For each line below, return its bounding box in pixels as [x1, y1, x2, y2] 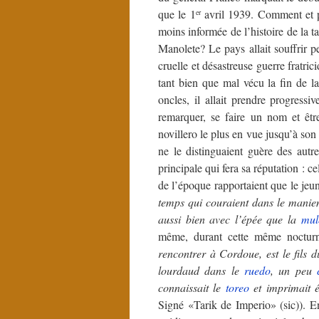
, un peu [270, 262, 317, 278]
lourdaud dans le [158, 262, 244, 278]
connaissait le [158, 279, 226, 295]
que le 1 [158, 6, 196, 21]
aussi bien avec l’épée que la [158, 211, 301, 226]
